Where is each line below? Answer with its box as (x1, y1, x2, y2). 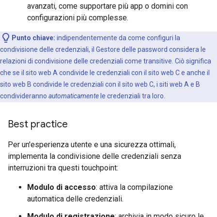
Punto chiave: (12, 34, 55, 42)
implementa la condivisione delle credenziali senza (8, 152, 181, 161)
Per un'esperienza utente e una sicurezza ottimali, (8, 140, 176, 149)
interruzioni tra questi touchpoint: (8, 163, 118, 172)
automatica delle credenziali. (27, 194, 124, 203)
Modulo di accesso (27, 183, 96, 192)
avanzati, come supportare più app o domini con (27, 1, 188, 11)
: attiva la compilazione (96, 183, 173, 192)
